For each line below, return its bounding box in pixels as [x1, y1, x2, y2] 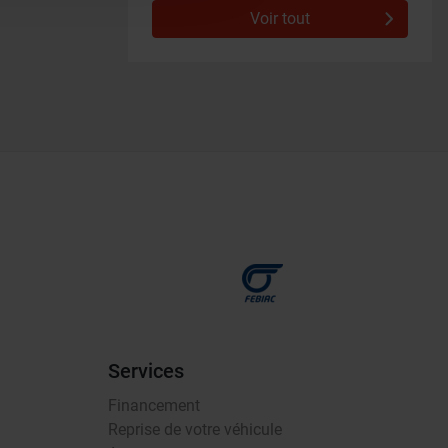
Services [108, 359, 184, 383]
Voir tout [250, 8, 310, 28]
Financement [108, 396, 200, 415]
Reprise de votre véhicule [108, 420, 282, 439]
